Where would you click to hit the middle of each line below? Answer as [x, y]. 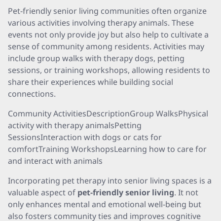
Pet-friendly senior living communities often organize [107, 11]
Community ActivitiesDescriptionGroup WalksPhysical [108, 113]
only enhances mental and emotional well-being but [105, 204]
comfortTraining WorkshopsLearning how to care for [107, 149]
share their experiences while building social [91, 82]
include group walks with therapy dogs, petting [96, 58]
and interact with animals [55, 161]
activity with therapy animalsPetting [75, 125]
